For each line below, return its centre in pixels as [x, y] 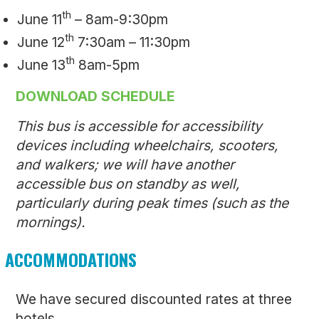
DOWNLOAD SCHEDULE [95, 96]
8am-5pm [108, 64]
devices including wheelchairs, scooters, [147, 145]
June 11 [40, 19]
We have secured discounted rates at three [154, 299]
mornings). [51, 222]
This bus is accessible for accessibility [139, 126]
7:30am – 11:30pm [132, 42]
